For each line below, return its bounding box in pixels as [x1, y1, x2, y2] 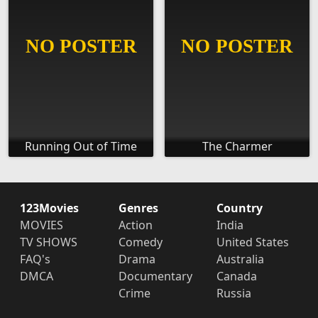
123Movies [20, 200, 79, 216]
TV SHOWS [20, 234, 77, 251]
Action [118, 217, 153, 234]
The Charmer [202, 138, 273, 155]
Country [216, 200, 263, 216]
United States [216, 234, 290, 251]
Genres [118, 200, 158, 216]
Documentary [118, 268, 192, 285]
